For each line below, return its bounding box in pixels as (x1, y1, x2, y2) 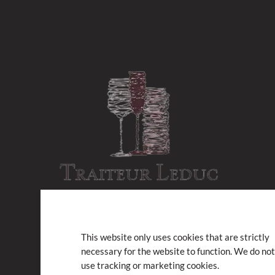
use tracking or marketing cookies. (80, 260, 219, 271)
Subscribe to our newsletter (67, 255, 176, 268)
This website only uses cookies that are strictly (80, 231, 269, 243)
